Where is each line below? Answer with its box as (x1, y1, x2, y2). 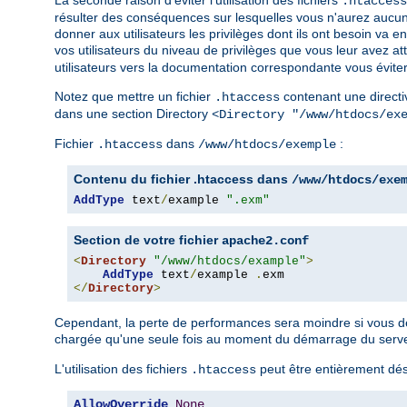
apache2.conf (222, 233, 309, 249)
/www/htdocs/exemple (198, 137, 336, 153)
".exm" (226, 194, 270, 208)
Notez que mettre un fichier (55, 89, 214, 104)
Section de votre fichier (74, 233, 222, 248)
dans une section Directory (55, 106, 212, 122)
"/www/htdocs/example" (154, 254, 306, 269)
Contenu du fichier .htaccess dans (74, 172, 292, 187)
